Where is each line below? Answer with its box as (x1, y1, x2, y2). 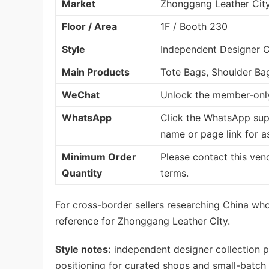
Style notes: (55, 243, 111, 255)
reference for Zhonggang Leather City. (55, 214, 230, 227)
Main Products (62, 65, 130, 78)
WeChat (62, 88, 100, 101)
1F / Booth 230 (160, 20, 228, 32)
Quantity (62, 166, 102, 179)
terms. (160, 166, 189, 179)
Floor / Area (62, 20, 117, 32)
